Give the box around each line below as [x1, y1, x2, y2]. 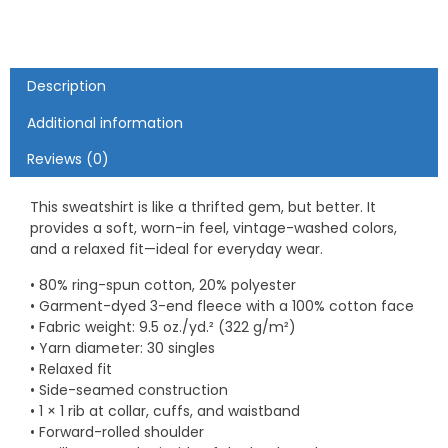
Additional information [26, 112, 183, 133]
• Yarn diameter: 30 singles [30, 338, 215, 359]
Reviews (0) [26, 149, 109, 170]
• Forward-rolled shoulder [30, 422, 204, 443]
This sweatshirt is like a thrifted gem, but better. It [30, 197, 376, 218]
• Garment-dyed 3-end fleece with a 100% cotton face [30, 296, 414, 317]
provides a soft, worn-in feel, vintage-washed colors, [30, 218, 397, 239]
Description [26, 76, 106, 97]
